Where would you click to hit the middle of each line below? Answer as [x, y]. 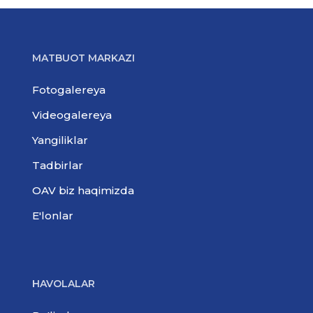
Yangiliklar [60, 140]
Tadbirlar [58, 165]
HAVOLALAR [64, 284]
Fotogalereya [69, 90]
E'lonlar [53, 216]
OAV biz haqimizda [83, 190]
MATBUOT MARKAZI [84, 58]
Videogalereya [72, 115]
